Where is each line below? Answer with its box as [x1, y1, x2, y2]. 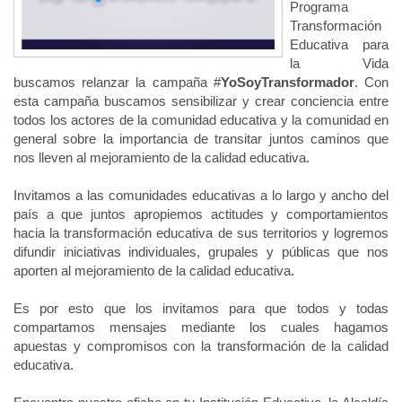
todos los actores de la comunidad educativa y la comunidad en [13, 111, 389, 127]
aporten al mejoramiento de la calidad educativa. [13, 262, 294, 278]
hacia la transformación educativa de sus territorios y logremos [13, 224, 389, 240]
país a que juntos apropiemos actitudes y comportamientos [13, 205, 389, 222]
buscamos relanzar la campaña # [13, 74, 221, 90]
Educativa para [290, 36, 389, 52]
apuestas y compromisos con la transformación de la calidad [13, 337, 389, 354]
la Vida [290, 55, 389, 71]
